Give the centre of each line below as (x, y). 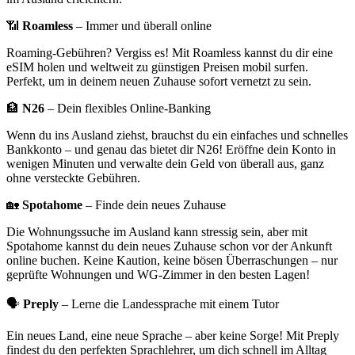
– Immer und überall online (142, 25)
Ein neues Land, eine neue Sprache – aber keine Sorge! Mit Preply (173, 335)
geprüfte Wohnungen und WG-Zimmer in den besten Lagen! (158, 274)
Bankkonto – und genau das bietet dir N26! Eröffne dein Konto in (171, 149)
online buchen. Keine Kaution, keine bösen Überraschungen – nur (172, 260)
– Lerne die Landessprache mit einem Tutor (169, 303)
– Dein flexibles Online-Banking (128, 108)
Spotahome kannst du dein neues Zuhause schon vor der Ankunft (169, 246)
